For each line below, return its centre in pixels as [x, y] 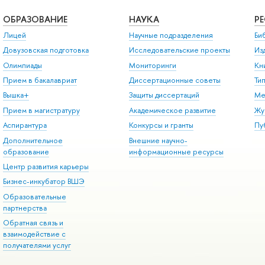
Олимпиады [22, 65]
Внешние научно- [158, 140]
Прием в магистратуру [41, 110]
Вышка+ [16, 95]
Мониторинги [152, 65]
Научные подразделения [171, 35]
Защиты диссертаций [164, 95]
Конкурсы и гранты [161, 125]
